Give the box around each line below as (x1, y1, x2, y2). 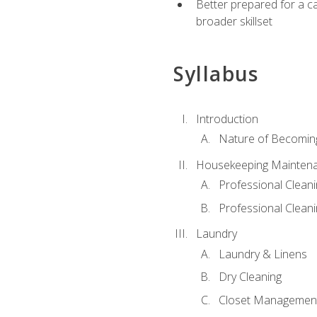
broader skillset (195, 13, 272, 30)
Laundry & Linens (218, 246, 307, 262)
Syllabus (173, 60, 259, 88)
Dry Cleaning (218, 269, 282, 285)
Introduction (195, 110, 258, 127)
